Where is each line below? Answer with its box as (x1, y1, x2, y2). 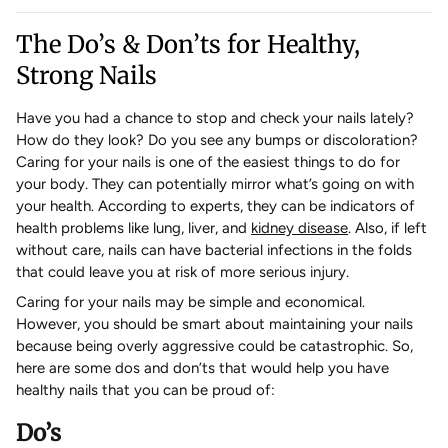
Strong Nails (16, 59, 157, 91)
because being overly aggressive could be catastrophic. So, (16, 337, 413, 356)
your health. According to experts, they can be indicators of (16, 197, 415, 216)
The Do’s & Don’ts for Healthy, (16, 28, 360, 60)
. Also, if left (348, 219, 427, 238)
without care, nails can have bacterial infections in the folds (16, 241, 412, 260)
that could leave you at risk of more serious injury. (16, 263, 349, 282)
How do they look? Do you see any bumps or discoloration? (16, 131, 418, 150)
